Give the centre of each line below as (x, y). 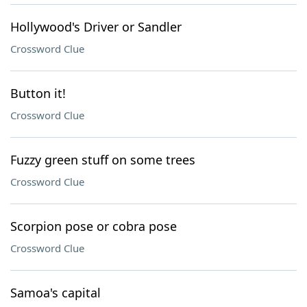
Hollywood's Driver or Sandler (96, 27)
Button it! (38, 93)
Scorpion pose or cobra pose (94, 226)
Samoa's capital (56, 293)
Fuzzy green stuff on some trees (103, 160)
